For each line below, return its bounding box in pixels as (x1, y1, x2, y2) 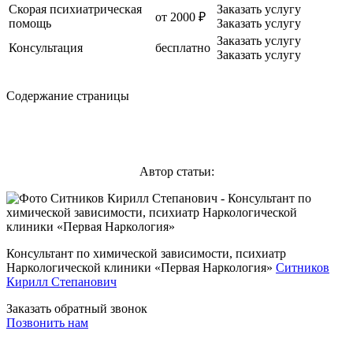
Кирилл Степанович (6, 274, 117, 288)
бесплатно (155, 40, 210, 54)
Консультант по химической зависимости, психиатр (6, 246, 286, 260)
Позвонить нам (6, 315, 88, 329)
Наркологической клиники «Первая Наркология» (6, 260, 273, 274)
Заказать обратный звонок (6, 301, 147, 315)
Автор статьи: (139, 164, 214, 178)
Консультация (9, 40, 83, 54)
